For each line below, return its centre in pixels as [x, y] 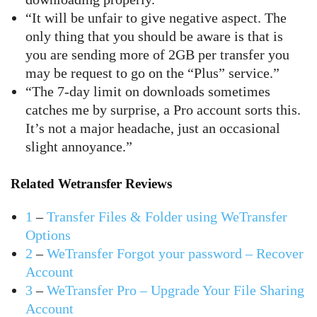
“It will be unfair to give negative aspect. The [156, 18]
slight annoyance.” [79, 146]
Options [48, 235]
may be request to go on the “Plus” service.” [152, 73]
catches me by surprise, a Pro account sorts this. [163, 110]
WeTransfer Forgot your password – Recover [175, 253]
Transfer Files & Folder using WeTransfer [167, 217]
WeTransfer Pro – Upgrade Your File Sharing [175, 290]
